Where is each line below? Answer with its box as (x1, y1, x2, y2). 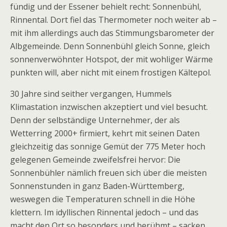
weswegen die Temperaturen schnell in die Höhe (10, 194, 195, 205)
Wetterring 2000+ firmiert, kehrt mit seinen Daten (10, 128, 200, 139)
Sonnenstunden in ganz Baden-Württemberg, (10, 180, 184, 192)
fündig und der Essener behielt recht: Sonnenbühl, (10, 1, 201, 12)
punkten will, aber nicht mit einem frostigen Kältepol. (10, 67, 211, 78)
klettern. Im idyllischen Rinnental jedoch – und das (10, 207, 199, 218)
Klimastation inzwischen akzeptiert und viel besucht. (10, 101, 208, 112)
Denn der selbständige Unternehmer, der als (10, 115, 180, 126)
